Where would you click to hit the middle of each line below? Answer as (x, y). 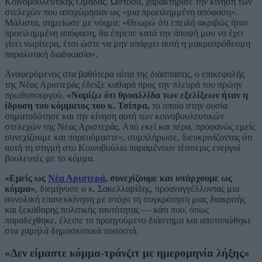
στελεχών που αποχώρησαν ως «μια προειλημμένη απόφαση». (121, 12)
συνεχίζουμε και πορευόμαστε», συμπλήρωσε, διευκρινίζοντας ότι (129, 137)
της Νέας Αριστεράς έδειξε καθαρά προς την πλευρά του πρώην (123, 84)
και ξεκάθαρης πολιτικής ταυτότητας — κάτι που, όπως (107, 209)
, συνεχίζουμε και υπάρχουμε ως (169, 178)
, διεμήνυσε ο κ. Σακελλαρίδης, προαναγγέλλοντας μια (137, 188)
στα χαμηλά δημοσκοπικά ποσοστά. (72, 230)
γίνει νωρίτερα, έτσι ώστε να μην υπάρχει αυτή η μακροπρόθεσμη (127, 43)
